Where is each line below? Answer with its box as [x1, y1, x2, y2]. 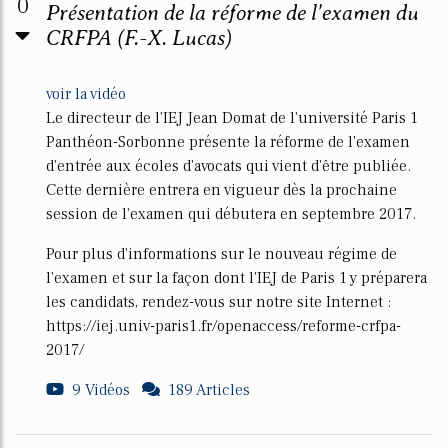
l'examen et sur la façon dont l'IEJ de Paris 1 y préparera [46, 268, 427, 288]
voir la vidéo [46, 84, 126, 104]
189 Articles [168, 380, 250, 400]
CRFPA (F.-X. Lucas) [46, 25, 232, 50]
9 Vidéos [72, 380, 130, 400]
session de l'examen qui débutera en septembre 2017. [46, 204, 416, 224]
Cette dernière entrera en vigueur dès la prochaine [46, 180, 397, 200]
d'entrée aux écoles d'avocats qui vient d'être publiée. [46, 156, 411, 176]
